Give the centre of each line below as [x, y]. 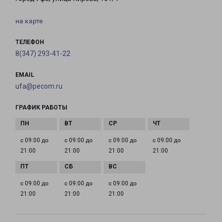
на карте [29, 21]
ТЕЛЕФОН [30, 42]
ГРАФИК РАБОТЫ [41, 108]
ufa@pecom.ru [39, 86]
